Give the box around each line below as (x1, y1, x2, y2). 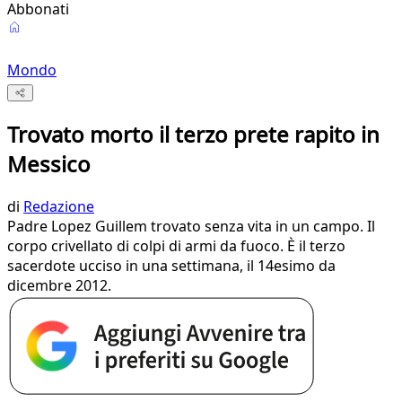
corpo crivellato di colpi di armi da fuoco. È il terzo (7, 236, 345, 257)
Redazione (23, 197, 94, 217)
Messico (7, 149, 91, 179)
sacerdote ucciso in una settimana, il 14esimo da (7, 256, 336, 276)
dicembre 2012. (7, 275, 111, 296)
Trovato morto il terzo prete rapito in (7, 119, 380, 150)
